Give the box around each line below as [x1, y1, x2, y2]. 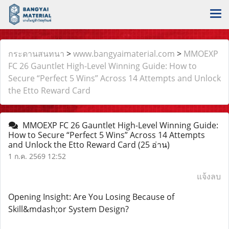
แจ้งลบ [197, 171, 221, 182]
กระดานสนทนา [8, 48, 64, 59]
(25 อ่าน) [138, 139, 170, 150]
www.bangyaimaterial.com [73, 48, 175, 59]
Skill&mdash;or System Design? [8, 203, 129, 215]
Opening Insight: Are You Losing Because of [8, 191, 174, 202]
